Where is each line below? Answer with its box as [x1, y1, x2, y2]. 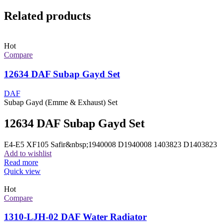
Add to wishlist [4, 149, 52, 158]
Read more [4, 158, 38, 166]
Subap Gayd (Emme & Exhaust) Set [4, 98, 117, 107]
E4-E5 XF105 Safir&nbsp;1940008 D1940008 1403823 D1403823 [4, 140, 217, 149]
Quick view [4, 166, 41, 175]
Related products [4, 9, 91, 23]
